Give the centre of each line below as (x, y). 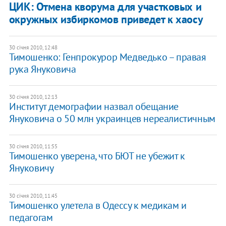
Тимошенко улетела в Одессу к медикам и (98, 205)
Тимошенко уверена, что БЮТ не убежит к (97, 156)
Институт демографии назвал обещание (94, 106)
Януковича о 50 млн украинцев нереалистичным (112, 118)
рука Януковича (42, 69)
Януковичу (31, 168)
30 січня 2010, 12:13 (33, 97)
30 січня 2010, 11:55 (33, 146)
